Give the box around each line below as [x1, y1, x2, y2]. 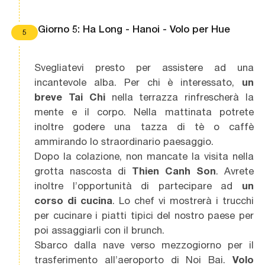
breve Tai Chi [34, 91, 105, 103]
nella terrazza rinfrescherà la [105, 91, 254, 103]
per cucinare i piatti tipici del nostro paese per [34, 209, 254, 221]
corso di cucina [34, 194, 113, 206]
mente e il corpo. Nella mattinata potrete [34, 105, 254, 118]
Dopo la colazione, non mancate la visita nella [34, 150, 254, 162]
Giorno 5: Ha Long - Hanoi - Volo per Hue [37, 23, 230, 35]
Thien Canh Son [132, 164, 216, 177]
